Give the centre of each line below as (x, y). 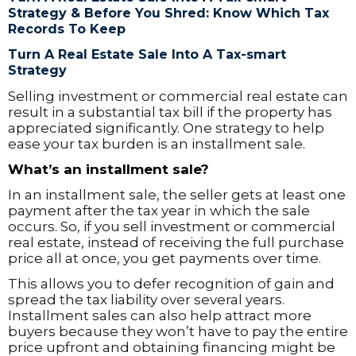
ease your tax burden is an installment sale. (157, 144)
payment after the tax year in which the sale (159, 211)
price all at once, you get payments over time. (164, 258)
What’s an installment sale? (108, 169)
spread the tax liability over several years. (146, 300)
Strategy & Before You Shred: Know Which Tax (168, 13)
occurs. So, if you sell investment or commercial (172, 226)
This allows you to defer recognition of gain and (171, 284)
